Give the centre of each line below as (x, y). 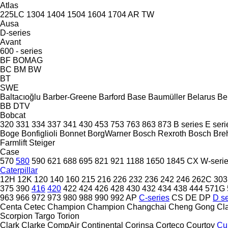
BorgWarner (109, 133)
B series (188, 124)
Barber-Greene (70, 97)
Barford (112, 97)
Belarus (201, 97)
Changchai (147, 207)
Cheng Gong (192, 207)
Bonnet (73, 133)
